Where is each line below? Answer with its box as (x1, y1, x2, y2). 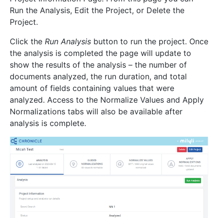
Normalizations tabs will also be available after (10, 106, 182, 116)
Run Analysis (45, 36, 91, 46)
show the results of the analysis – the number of (10, 59, 187, 70)
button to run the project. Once (91, 36, 208, 46)
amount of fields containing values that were (10, 83, 174, 93)
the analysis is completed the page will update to (10, 48, 191, 58)
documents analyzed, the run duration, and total (10, 71, 187, 81)
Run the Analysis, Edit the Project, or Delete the (10, 5, 184, 15)
